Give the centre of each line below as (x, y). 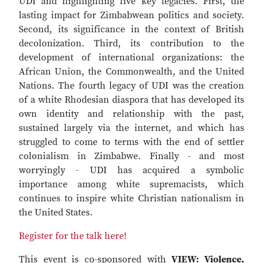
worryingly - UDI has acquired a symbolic (131, 170)
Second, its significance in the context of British (131, 29)
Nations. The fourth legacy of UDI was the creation (131, 86)
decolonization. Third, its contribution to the (131, 43)
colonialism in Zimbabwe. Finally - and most (131, 156)
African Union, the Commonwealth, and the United (131, 72)
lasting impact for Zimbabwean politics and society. (131, 15)
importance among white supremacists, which (131, 184)
